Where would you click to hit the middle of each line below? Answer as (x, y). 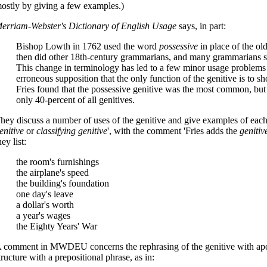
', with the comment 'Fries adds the (173, 131)
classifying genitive (72, 131)
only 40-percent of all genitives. (76, 100)
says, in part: (201, 26)
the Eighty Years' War (57, 226)
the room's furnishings (58, 162)
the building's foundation (63, 183)
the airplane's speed (53, 173)
